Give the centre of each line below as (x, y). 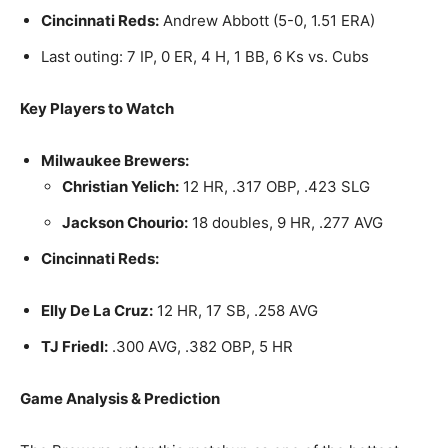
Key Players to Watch (97, 108)
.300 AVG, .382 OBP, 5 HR (200, 346)
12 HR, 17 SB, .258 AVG (235, 310)
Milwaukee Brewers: (115, 160)
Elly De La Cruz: (97, 310)
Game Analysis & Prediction (120, 398)
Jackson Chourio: (125, 222)
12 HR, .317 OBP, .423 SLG (274, 186)
